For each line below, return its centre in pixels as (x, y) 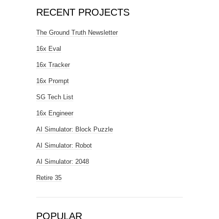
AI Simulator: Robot (64, 145)
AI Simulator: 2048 (63, 162)
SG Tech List (55, 97)
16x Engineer (55, 113)
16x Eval (49, 49)
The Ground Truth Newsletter (77, 33)
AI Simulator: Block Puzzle (75, 129)
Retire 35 (49, 178)
